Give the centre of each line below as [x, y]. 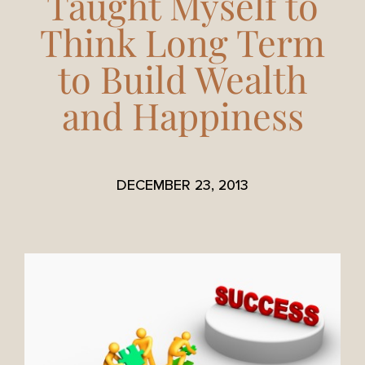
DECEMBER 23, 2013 [182, 185]
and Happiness [182, 115]
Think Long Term [182, 42]
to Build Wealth [182, 78]
